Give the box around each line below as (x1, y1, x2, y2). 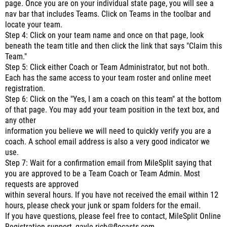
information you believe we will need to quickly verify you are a (5, 127, 211, 136)
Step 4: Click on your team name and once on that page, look (5, 31, 204, 40)
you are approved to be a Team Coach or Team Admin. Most (5, 169, 200, 178)
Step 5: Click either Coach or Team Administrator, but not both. (5, 63, 209, 72)
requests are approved (5, 180, 79, 189)
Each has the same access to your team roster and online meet (5, 73, 211, 83)
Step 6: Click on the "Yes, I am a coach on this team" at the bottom (5, 95, 221, 104)
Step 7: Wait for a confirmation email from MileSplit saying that (5, 159, 212, 168)
